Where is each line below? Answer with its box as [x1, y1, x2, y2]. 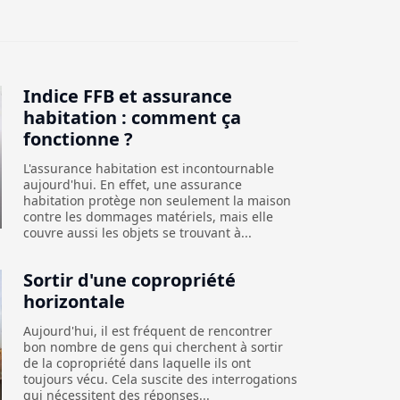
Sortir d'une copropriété [22, 267, 236, 292]
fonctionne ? [22, 126, 133, 151]
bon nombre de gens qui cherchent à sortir [22, 337, 283, 355]
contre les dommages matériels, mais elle [22, 207, 273, 225]
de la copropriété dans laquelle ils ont [22, 354, 251, 371]
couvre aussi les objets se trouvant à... [22, 223, 252, 241]
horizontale [22, 288, 125, 313]
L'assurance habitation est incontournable [22, 159, 274, 177]
